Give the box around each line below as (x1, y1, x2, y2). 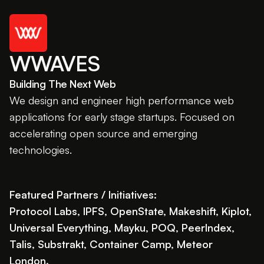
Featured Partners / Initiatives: (9, 188, 157, 201)
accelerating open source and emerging (9, 127, 197, 140)
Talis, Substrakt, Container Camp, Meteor (9, 237, 213, 250)
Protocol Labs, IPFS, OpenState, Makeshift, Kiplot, (9, 204, 252, 217)
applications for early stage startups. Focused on (9, 110, 235, 123)
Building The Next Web (9, 77, 116, 90)
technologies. (9, 143, 72, 156)
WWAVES (9, 50, 100, 77)
